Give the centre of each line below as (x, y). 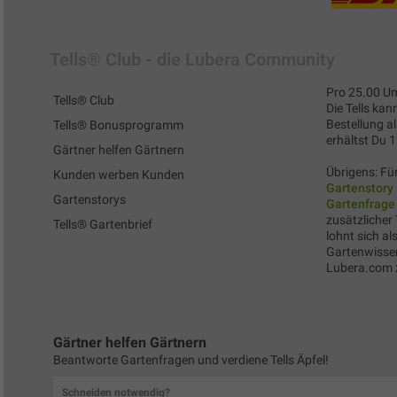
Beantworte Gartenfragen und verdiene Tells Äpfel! (191, 359)
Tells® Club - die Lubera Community (192, 59)
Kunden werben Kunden (119, 174)
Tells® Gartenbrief (103, 224)
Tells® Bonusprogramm (118, 125)
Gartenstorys (90, 199)
